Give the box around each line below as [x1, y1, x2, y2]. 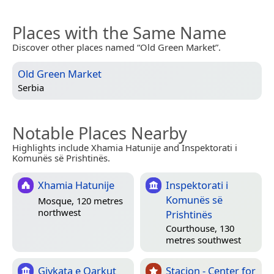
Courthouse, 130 [166, 222, 234, 235]
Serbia [18, 81, 44, 94]
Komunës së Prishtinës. [12, 151, 110, 164]
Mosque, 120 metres [38, 194, 123, 207]
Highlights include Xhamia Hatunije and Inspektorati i [12, 141, 237, 154]
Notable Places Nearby [12, 121, 187, 144]
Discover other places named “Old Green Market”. [12, 40, 221, 53]
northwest [38, 206, 81, 218]
